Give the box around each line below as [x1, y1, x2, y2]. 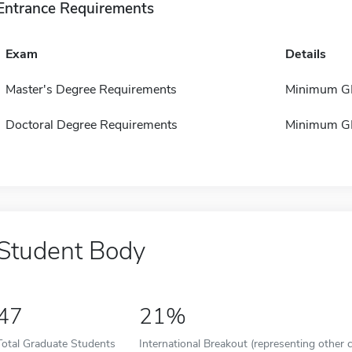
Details [284, 46, 326, 63]
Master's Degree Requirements [5, 81, 177, 98]
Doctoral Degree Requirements [5, 116, 178, 134]
